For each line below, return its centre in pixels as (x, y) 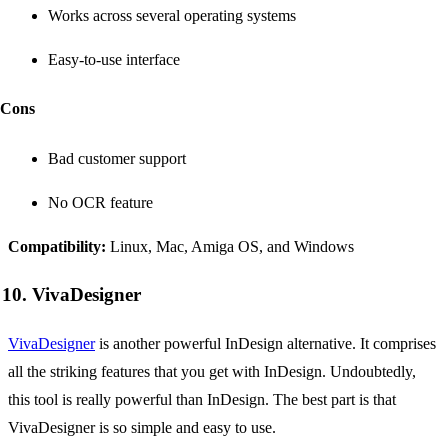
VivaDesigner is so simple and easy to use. (142, 428)
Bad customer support (117, 158)
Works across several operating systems (172, 16)
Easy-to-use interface (114, 60)
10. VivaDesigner (71, 295)
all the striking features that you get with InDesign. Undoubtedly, (212, 372)
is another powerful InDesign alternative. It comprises (265, 344)
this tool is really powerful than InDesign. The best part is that (202, 400)
